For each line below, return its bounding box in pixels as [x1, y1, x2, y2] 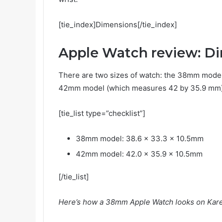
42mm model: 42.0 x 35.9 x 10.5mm [76, 149, 203, 159]
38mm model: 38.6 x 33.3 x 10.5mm [76, 133, 204, 143]
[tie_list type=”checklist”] [58, 108, 145, 118]
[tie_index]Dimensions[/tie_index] [58, 20, 177, 30]
